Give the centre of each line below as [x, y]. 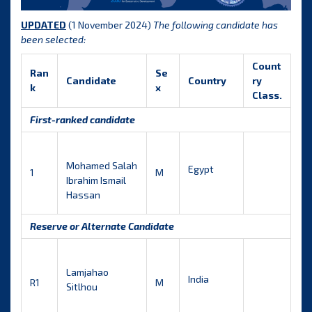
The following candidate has [216, 25]
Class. [267, 95]
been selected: [53, 40]
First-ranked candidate [83, 120]
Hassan [83, 195]
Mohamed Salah [102, 166]
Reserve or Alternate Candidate [102, 226]
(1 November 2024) [110, 25]
